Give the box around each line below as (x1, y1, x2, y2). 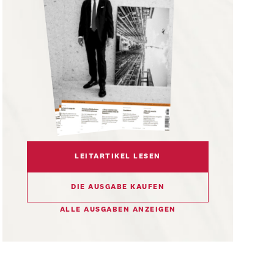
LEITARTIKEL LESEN (75, 153, 161, 161)
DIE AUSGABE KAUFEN (71, 183, 165, 191)
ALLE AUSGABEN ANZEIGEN (59, 206, 176, 214)
